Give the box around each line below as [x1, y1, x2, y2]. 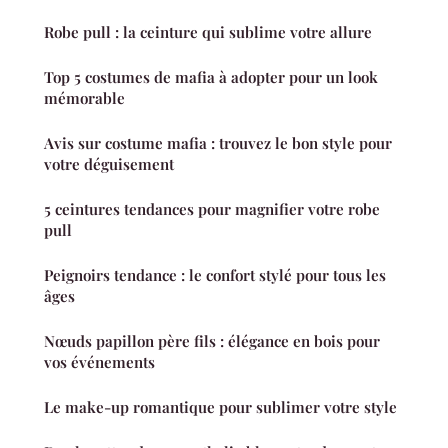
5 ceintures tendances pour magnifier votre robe [44, 198, 380, 219]
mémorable [44, 87, 125, 108]
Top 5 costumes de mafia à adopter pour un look [44, 66, 378, 87]
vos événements [44, 351, 155, 372]
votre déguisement [44, 153, 174, 174]
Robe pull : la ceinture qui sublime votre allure [44, 21, 372, 42]
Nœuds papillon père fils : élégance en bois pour [44, 330, 380, 351]
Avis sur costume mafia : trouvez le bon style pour [44, 132, 392, 153]
